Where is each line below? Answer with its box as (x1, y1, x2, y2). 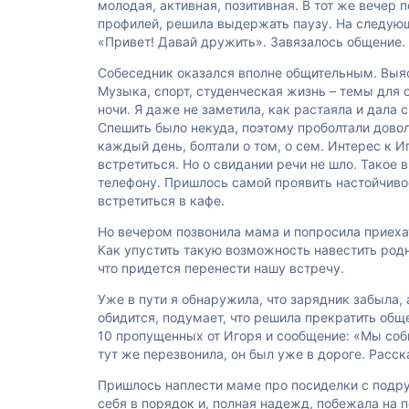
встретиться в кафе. (98, 193, 225, 208)
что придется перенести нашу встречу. (98, 260, 344, 276)
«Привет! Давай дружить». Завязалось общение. (98, 34, 405, 49)
